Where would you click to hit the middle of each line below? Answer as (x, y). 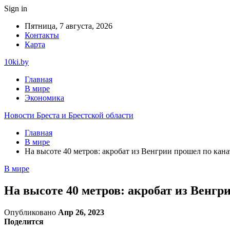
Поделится (24, 221)
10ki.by (16, 62)
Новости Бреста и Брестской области (69, 115)
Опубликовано (31, 212)
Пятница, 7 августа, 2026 (69, 26)
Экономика (44, 98)
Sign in (16, 8)
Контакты (42, 35)
